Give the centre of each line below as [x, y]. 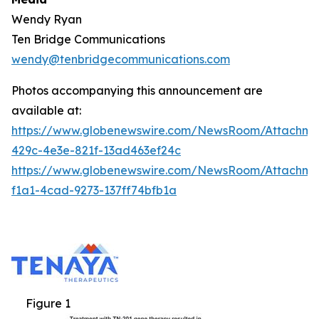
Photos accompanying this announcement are [137, 90]
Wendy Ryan [47, 19]
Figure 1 [48, 303]
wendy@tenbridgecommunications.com [121, 59]
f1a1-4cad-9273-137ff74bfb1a [94, 190]
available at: [46, 110]
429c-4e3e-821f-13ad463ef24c [96, 150]
